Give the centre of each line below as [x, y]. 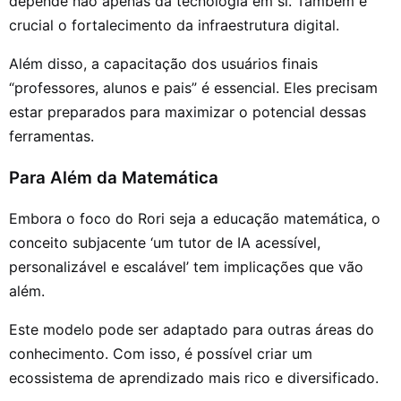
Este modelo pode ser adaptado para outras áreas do [192, 329]
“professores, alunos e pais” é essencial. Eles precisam [193, 88]
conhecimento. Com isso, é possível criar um [161, 353]
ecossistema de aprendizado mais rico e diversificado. [194, 377]
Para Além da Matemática [114, 178]
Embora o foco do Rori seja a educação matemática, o [195, 218]
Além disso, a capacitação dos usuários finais [163, 64]
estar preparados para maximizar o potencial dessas [188, 112]
